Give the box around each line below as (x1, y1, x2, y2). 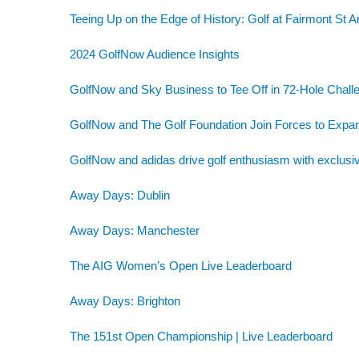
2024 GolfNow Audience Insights (70, 46, 240, 61)
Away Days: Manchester (70, 223, 200, 237)
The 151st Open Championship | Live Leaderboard (70, 329, 333, 343)
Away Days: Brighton (70, 293, 180, 308)
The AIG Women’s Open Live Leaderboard (70, 258, 292, 272)
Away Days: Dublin (70, 188, 170, 202)
